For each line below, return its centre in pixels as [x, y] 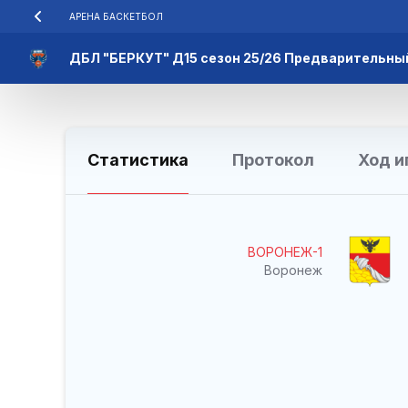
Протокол [273, 160]
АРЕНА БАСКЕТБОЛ [116, 16]
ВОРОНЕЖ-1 [285, 251]
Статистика [138, 160]
